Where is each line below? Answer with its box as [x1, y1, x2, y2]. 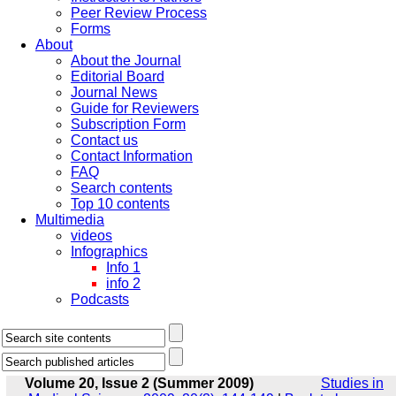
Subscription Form [71, 117, 186, 132]
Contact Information [71, 148, 193, 164]
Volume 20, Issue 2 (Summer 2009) [25, 376, 254, 391]
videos [71, 228, 112, 243]
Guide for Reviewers [71, 101, 199, 116]
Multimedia [35, 212, 104, 227]
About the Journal [71, 53, 181, 68]
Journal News [71, 85, 157, 100]
